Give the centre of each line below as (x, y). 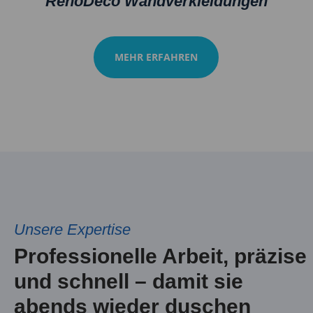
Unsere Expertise (72, 229)
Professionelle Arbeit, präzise (160, 256)
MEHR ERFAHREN (156, 57)
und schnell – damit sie (128, 281)
